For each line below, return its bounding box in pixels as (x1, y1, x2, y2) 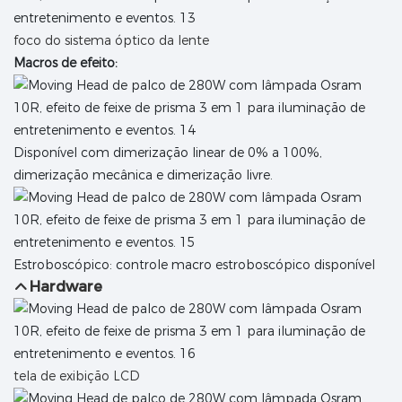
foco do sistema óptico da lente (13, 32, 209, 49)
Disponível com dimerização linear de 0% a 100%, (13, 144, 322, 162)
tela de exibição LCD (13, 368, 140, 385)
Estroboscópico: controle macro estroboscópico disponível (13, 257, 375, 274)
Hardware (30, 278, 103, 296)
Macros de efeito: (13, 55, 118, 72)
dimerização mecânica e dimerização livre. (13, 167, 273, 184)
